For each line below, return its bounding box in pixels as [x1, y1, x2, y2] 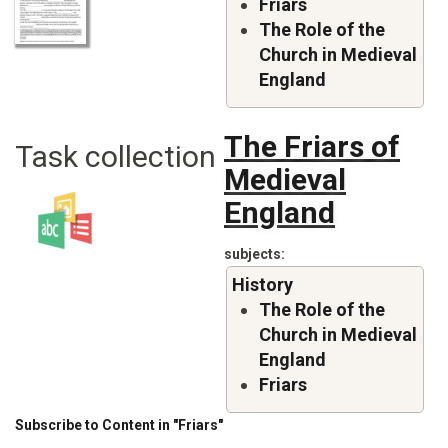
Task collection [15, 139, 216, 174]
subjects [224, 246, 281, 262]
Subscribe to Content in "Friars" [15, 417, 223, 433]
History [232, 274, 293, 295]
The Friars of [224, 129, 400, 164]
